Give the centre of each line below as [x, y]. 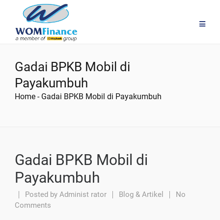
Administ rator [83, 194]
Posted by [41, 194]
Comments [33, 205]
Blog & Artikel [141, 194]
